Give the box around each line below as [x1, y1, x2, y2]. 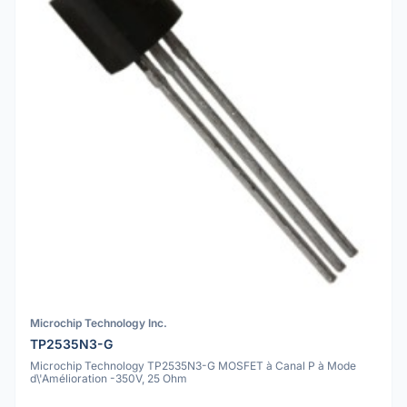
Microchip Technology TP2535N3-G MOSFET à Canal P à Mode [30, 358, 356, 372]
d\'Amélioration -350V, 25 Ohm [30, 371, 187, 385]
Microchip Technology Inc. [30, 316, 167, 331]
